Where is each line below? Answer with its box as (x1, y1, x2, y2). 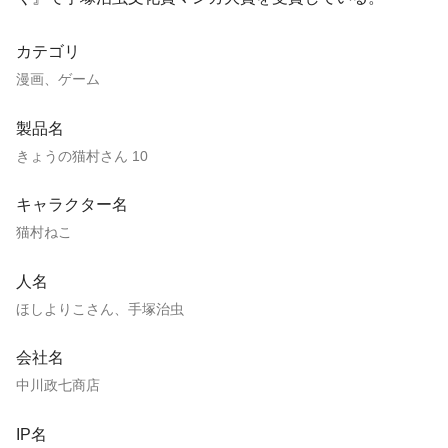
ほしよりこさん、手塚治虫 (16, 300, 184, 317)
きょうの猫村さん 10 (16, 147, 148, 164)
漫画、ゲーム (16, 70, 100, 87)
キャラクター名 (16, 196, 128, 214)
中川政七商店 (16, 377, 100, 394)
